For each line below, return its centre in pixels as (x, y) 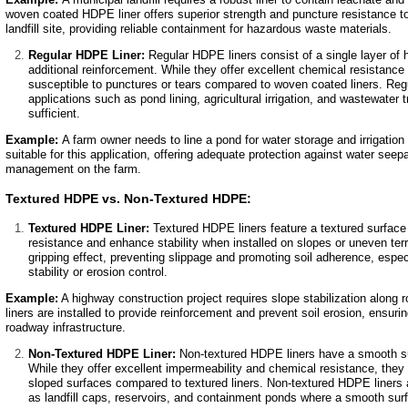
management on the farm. (73, 169)
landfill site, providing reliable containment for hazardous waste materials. (198, 29)
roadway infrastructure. (65, 328)
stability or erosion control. (97, 272)
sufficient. (54, 114)
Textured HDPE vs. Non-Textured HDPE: (128, 199)
